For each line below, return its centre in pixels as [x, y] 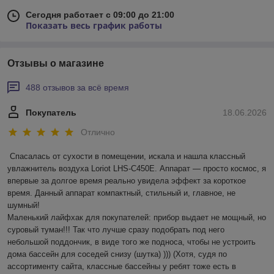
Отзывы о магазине [56, 64]
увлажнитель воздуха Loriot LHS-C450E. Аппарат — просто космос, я [137, 168]
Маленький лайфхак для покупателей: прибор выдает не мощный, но [137, 217]
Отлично [98, 132]
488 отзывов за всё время [77, 88]
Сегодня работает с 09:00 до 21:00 [100, 15]
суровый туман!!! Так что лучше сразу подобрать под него [116, 229]
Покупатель [51, 113]
